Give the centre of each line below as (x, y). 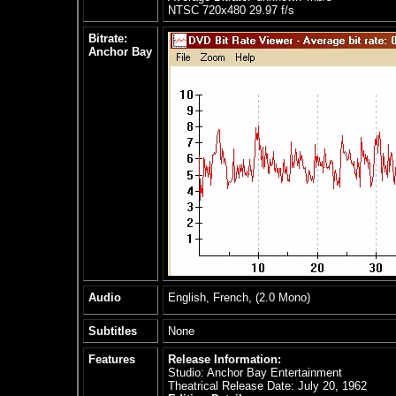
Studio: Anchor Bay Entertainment (255, 373)
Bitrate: (108, 38)
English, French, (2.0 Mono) (239, 297)
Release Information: (225, 359)
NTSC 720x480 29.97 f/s (231, 10)
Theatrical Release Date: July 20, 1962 (267, 386)
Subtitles (113, 331)
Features (112, 359)
